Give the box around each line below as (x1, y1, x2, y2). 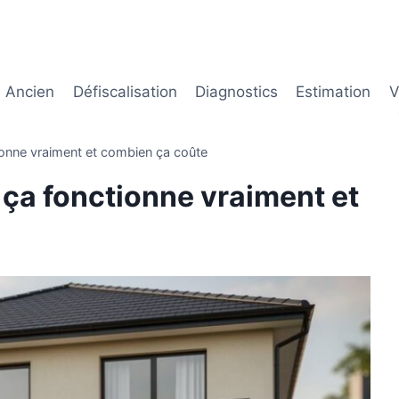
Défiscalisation (72, 83, 177, 102)
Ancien (5, 83, 55, 102)
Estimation (296, 83, 371, 102)
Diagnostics (194, 83, 278, 102)
